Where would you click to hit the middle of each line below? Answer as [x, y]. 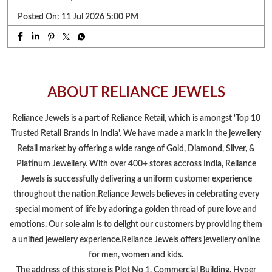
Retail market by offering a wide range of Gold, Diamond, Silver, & [136, 148]
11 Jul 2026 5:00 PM [100, 17]
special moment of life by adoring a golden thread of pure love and [136, 209]
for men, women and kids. [136, 255]
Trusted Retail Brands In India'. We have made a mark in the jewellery [136, 133]
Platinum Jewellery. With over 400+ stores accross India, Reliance [136, 164]
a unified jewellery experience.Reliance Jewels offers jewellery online [136, 240]
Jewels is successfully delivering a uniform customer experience [136, 179]
